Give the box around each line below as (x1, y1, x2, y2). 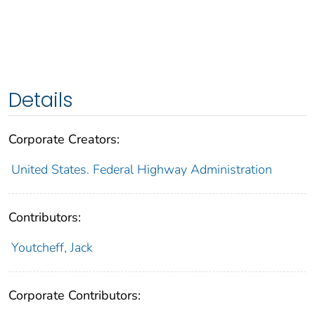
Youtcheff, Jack (11, 239, 93, 257)
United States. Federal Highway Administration (11, 161, 272, 179)
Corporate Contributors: (8, 287, 141, 304)
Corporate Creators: (8, 131, 120, 148)
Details (8, 86, 73, 115)
